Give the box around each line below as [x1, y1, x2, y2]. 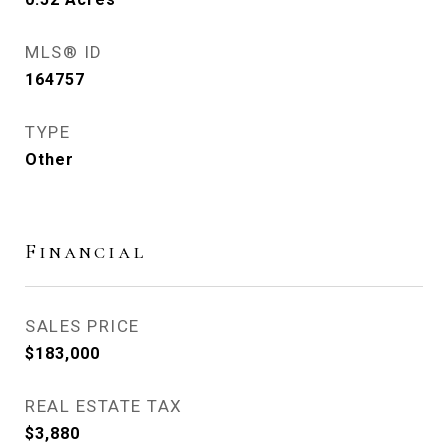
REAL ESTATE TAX [25, 396, 183, 416]
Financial [25, 239, 146, 264]
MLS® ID [25, 42, 103, 62]
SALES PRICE [25, 316, 140, 336]
